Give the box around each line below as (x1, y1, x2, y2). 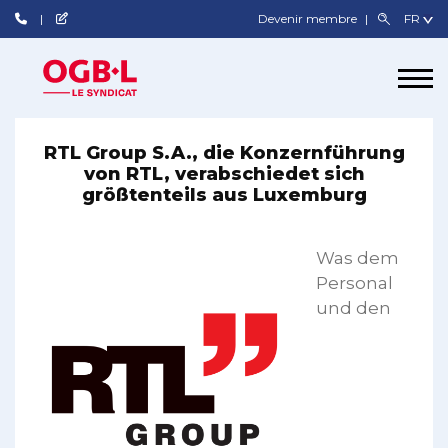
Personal (316, 273, 393, 293)
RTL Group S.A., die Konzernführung (43, 142, 405, 164)
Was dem (316, 248, 399, 268)
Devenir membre (258, 11, 361, 26)
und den (316, 298, 391, 318)
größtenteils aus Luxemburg (81, 184, 367, 206)
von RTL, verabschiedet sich (83, 163, 365, 185)
